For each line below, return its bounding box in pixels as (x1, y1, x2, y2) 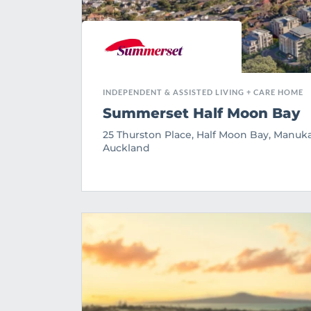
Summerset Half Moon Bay (103, 105, 300, 122)
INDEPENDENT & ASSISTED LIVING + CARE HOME (103, 87, 303, 97)
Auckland (103, 142, 150, 155)
